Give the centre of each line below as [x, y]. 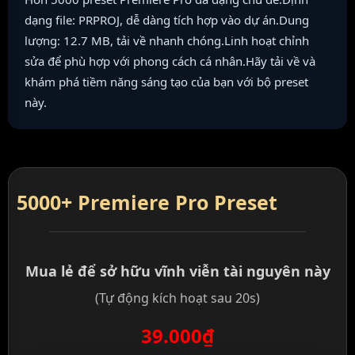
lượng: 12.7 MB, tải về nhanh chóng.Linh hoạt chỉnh [167, 41]
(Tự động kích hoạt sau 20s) [177, 298]
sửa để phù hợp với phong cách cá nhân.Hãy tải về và [170, 61]
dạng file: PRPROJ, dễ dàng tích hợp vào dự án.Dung [167, 20]
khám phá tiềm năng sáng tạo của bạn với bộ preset [166, 82]
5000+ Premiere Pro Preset [147, 202]
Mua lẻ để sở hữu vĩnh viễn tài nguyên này [177, 271]
